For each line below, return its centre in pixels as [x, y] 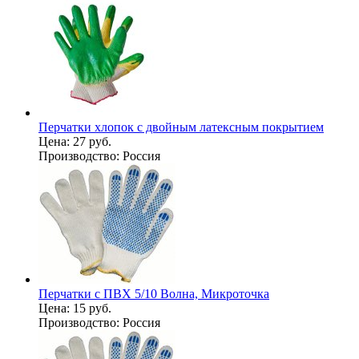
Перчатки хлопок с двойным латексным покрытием [181, 127]
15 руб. [92, 308]
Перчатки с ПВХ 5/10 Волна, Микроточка [154, 293]
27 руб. [92, 141]
